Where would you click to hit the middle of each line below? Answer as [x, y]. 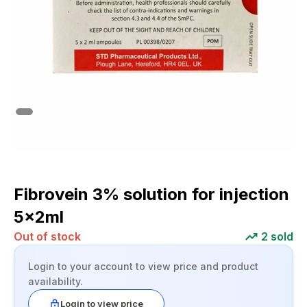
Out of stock [47, 236]
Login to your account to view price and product [143, 266]
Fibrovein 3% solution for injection [151, 194]
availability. [56, 281]
